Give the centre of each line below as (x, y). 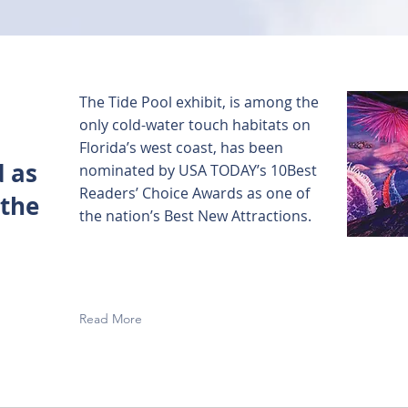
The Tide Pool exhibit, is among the (199, 102)
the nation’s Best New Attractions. (195, 216)
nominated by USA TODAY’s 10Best (198, 170)
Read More (111, 319)
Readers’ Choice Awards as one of (194, 193)
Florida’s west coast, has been (181, 148)
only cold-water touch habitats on (195, 125)
